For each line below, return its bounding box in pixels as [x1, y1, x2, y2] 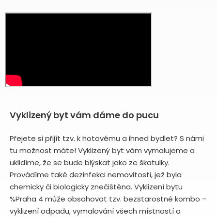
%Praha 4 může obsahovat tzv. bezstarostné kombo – [10, 193, 207, 204]
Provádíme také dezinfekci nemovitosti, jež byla [10, 169, 182, 180]
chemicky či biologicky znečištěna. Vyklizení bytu [10, 181, 183, 192]
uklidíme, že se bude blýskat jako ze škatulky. [10, 157, 170, 168]
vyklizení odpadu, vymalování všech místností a [10, 205, 181, 216]
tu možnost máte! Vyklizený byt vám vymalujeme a [10, 145, 195, 155]
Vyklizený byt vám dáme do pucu [10, 108, 159, 121]
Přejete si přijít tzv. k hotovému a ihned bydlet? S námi [10, 133, 204, 143]
